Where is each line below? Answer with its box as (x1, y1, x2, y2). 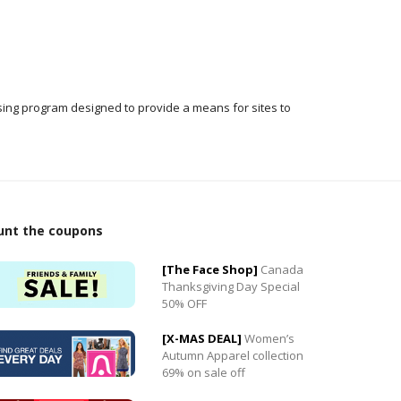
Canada (260, 260, 303, 277)
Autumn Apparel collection (162, 346, 303, 363)
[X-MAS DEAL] (162, 329, 242, 346)
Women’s (244, 329, 294, 346)
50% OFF (162, 294, 207, 311)
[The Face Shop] (162, 260, 258, 277)
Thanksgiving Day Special (162, 277, 300, 294)
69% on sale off (162, 363, 245, 380)
